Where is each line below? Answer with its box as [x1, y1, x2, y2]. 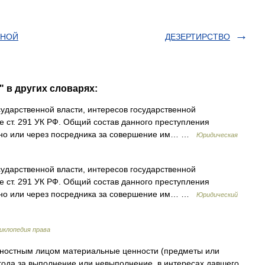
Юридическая [196, 131, 238, 138]
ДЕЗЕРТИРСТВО [165, 32, 230, 41]
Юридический [196, 191, 238, 198]
